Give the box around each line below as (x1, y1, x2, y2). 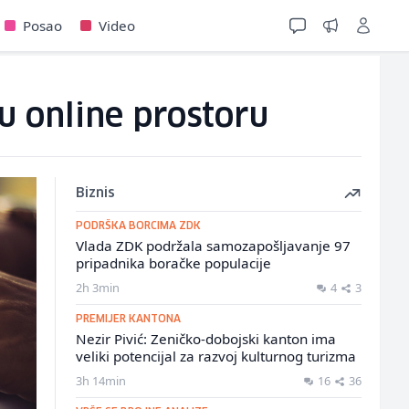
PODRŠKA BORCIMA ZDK (75, 221, 201, 231)
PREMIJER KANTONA (75, 314, 181, 324)
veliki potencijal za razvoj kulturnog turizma (75, 347, 356, 365)
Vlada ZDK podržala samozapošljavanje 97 (75, 236, 351, 255)
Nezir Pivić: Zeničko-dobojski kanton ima (75, 330, 336, 348)
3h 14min (75, 372, 126, 389)
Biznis (75, 187, 115, 200)
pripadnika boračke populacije (75, 254, 271, 272)
